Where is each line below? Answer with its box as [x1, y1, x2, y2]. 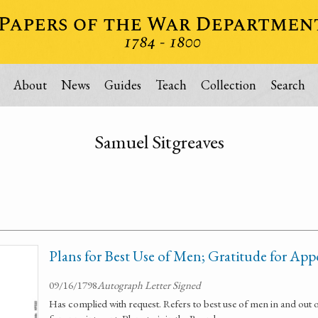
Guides [104, 77, 141, 93]
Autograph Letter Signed [97, 278, 201, 292]
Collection [200, 77, 256, 93]
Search [270, 77, 305, 93]
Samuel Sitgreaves [94, 129, 224, 154]
